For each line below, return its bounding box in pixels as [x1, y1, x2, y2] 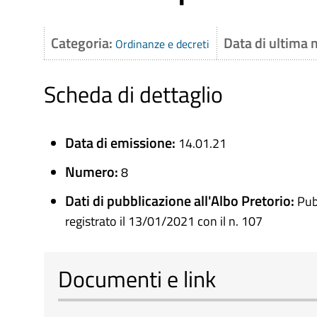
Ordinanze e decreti [115, 35, 209, 52]
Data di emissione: [65, 132, 178, 154]
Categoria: [51, 32, 115, 54]
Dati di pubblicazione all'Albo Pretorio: [65, 190, 297, 212]
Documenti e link [58, 262, 216, 296]
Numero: [65, 161, 121, 183]
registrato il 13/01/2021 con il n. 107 [65, 212, 263, 231]
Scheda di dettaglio [44, 77, 223, 111]
